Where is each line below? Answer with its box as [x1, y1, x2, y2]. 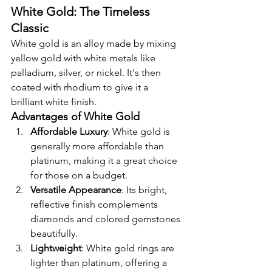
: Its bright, [121, 184, 169, 196]
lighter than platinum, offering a [30, 257, 169, 269]
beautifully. [30, 228, 78, 240]
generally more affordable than [30, 140, 166, 152]
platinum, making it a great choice [30, 155, 180, 167]
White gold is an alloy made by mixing [11, 38, 178, 50]
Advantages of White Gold [11, 110, 140, 124]
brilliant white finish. [11, 96, 97, 108]
